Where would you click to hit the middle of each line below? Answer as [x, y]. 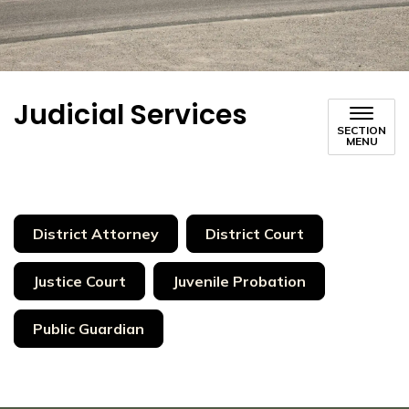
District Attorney [96, 234]
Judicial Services [131, 115]
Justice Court [79, 281]
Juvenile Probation [239, 281]
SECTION [362, 130]
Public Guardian [89, 329]
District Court [255, 234]
